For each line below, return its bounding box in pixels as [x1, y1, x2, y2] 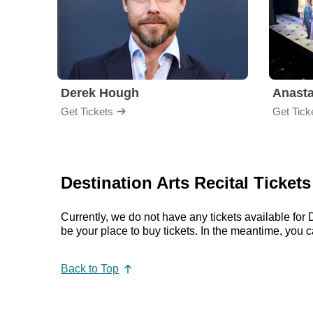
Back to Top [61, 262, 119, 275]
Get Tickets [61, 105, 113, 117]
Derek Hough [61, 86, 139, 100]
